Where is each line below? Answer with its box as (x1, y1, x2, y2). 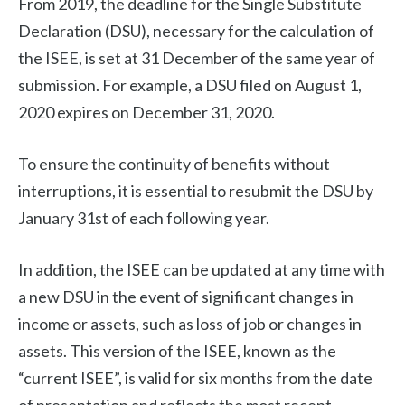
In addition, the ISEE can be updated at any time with (18, 259, 385, 280)
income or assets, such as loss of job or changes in (18, 314, 362, 334)
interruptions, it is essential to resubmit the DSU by (18, 181, 373, 202)
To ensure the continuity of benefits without (18, 154, 330, 174)
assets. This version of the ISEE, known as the (18, 341, 336, 362)
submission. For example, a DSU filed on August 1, (18, 75, 362, 96)
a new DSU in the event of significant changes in (18, 287, 353, 307)
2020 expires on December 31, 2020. (18, 102, 275, 123)
